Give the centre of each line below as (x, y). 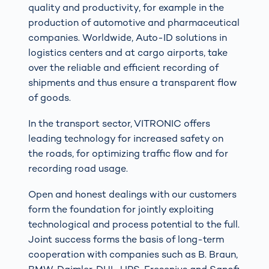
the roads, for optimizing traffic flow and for (128, 153)
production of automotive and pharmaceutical (134, 22)
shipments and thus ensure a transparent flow (133, 82)
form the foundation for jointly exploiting (121, 210)
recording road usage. (78, 168)
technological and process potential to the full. (134, 225)
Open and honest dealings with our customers (133, 195)
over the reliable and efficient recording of (124, 67)
